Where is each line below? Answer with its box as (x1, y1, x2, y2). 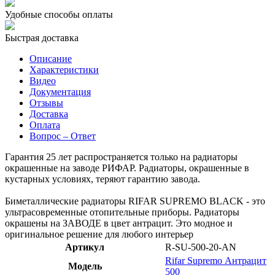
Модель (68, 260, 102, 271)
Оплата (29, 119, 60, 130)
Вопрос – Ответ (29, 130, 96, 141)
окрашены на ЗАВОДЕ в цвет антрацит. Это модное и (5, 217, 233, 228)
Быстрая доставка (5, 32, 79, 43)
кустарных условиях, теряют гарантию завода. (5, 173, 200, 184)
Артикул (65, 241, 104, 252)
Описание (29, 53, 72, 64)
